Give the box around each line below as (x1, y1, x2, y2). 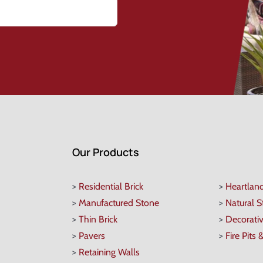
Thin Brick (79, 214, 118, 225)
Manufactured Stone (79, 197, 160, 209)
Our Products (72, 145, 140, 160)
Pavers (79, 230, 106, 242)
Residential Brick (79, 181, 144, 193)
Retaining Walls (79, 247, 140, 258)
